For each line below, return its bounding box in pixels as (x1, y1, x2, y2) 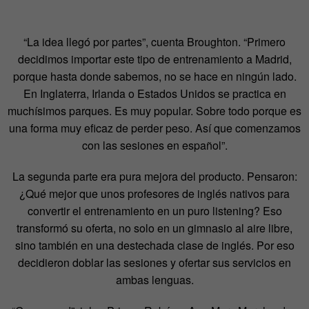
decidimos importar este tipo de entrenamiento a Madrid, (17, 51, 292, 68)
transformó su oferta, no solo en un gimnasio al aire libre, (17, 220, 292, 237)
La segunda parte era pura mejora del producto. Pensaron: (12, 168, 297, 185)
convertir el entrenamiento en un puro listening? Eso (27, 203, 282, 219)
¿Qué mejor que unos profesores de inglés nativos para (19, 186, 290, 202)
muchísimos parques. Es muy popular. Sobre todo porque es (8, 103, 301, 119)
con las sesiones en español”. (81, 137, 228, 154)
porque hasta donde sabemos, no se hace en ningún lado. (12, 68, 297, 85)
